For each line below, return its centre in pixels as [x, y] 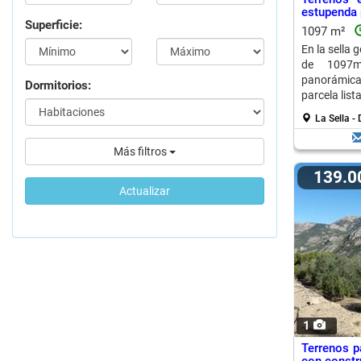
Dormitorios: [58, 85]
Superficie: [54, 25]
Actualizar [144, 191]
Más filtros [141, 151]
